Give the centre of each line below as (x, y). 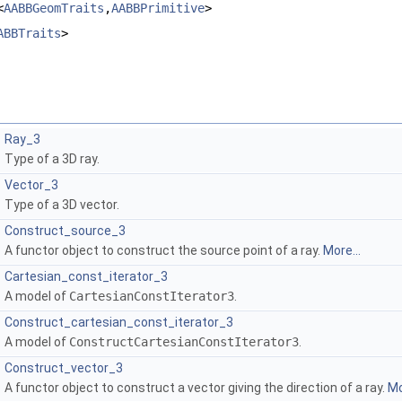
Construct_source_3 (65, 231)
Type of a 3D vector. (62, 205)
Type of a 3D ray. (52, 159)
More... (342, 251)
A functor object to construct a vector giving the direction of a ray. (196, 388)
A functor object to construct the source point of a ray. (164, 251)
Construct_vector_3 (64, 368)
